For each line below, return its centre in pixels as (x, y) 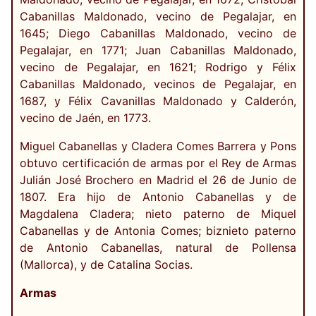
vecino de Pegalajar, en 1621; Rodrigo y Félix (158, 67)
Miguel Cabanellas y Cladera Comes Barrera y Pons (158, 146)
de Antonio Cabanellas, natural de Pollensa (158, 248)
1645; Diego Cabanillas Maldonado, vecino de (158, 34)
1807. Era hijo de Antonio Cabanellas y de (158, 197)
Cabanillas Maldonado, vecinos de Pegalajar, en (158, 84)
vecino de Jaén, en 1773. (85, 118)
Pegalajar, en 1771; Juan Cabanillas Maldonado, (158, 50)
